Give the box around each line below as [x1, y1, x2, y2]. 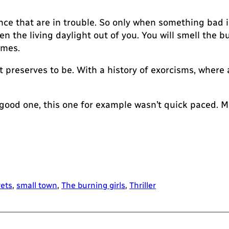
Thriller [129, 180, 156, 191]
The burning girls [61, 180, 125, 191]
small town [16, 180, 57, 191]
